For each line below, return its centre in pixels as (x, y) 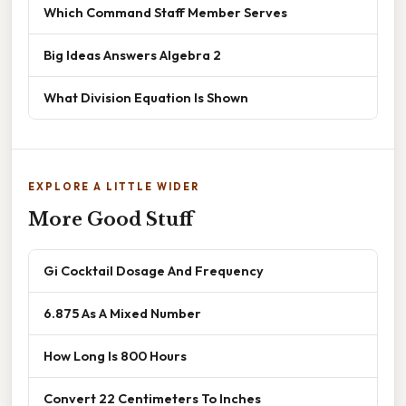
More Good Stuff (111, 219)
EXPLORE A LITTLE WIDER (114, 186)
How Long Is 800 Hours (115, 355)
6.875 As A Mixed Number (122, 313)
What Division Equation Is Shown (146, 97)
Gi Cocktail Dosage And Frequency (154, 270)
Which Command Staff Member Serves (165, 12)
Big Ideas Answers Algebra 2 (132, 54)
